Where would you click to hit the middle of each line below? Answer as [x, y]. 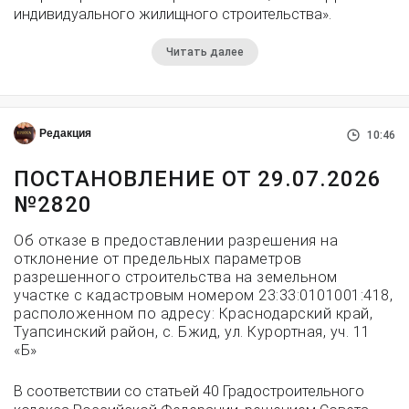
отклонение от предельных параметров [158, 259]
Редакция [65, 133]
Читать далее [204, 52]
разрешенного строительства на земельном [176, 277]
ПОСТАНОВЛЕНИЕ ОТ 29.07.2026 [198, 179]
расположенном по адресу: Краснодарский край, [193, 314]
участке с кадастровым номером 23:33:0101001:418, [203, 295]
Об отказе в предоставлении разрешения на [176, 241]
